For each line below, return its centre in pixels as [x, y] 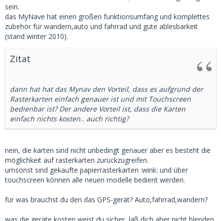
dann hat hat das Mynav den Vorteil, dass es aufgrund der [107, 89]
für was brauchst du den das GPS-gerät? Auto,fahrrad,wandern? [106, 199]
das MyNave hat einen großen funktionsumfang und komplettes [107, 16]
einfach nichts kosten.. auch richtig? [69, 118]
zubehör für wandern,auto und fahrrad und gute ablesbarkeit [101, 26]
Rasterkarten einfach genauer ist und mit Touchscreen [100, 99]
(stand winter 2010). [37, 36]
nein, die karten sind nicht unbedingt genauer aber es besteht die [108, 150]
